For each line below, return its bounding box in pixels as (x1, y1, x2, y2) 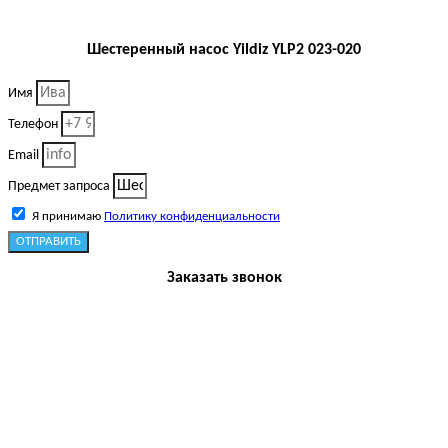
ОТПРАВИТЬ (16, 235, 81, 249)
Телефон (8, 117, 61, 133)
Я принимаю (32, 210, 104, 224)
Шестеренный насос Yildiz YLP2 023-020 (87, 42, 361, 59)
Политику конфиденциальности (104, 210, 280, 224)
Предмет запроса (8, 179, 113, 195)
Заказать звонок (166, 270, 282, 287)
